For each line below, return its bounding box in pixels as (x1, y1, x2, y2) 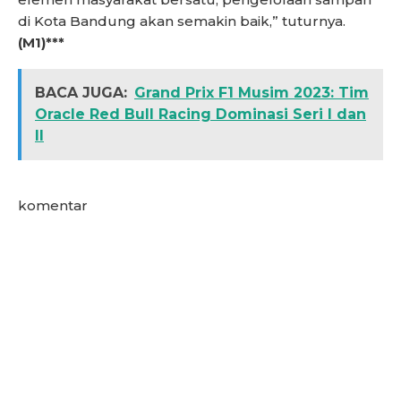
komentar (18, 196, 88, 214)
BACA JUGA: (35, 83, 127, 101)
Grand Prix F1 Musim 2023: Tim (134, 83, 369, 101)
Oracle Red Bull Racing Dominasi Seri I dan (35, 105, 366, 123)
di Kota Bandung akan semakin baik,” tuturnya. (18, 12, 346, 30)
